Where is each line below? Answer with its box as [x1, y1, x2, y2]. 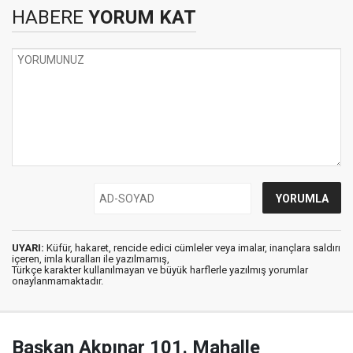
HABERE [12, 6, 84, 28]
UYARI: [12, 241, 44, 254]
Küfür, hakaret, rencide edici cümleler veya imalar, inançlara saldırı [44, 241, 340, 254]
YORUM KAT [84, 6, 196, 28]
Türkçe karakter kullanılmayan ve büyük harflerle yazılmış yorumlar [12, 263, 308, 276]
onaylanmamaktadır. [12, 274, 103, 287]
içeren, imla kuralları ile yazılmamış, [12, 252, 169, 265]
